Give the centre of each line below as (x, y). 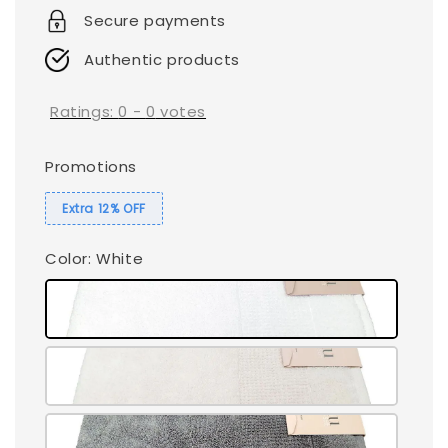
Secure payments (155, 21)
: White (116, 258)
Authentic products (162, 60)
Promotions (91, 166)
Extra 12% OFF (104, 208)
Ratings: (84, 112)
